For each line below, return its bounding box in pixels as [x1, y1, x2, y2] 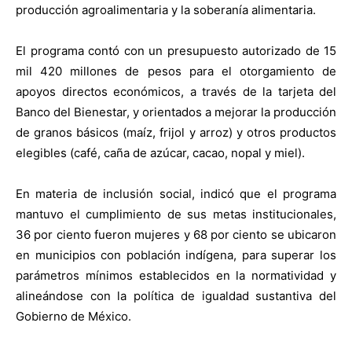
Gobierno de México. [16, 309, 131, 324]
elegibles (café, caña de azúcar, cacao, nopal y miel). [16, 145, 305, 161]
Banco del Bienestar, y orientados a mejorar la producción [16, 104, 336, 120]
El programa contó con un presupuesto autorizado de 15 [16, 43, 336, 59]
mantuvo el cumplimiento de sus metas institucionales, [16, 207, 336, 222]
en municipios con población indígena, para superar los [16, 247, 336, 263]
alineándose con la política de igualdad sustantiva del [16, 288, 336, 304]
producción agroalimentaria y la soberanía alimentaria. [16, 2, 316, 18]
